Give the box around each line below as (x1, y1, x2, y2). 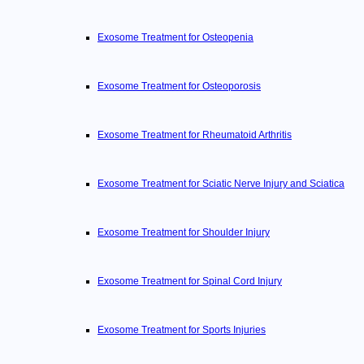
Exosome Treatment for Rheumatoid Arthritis (97, 129, 292, 141)
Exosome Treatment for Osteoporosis (97, 80, 261, 92)
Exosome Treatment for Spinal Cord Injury (97, 275, 282, 287)
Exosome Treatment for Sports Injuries (97, 324, 266, 336)
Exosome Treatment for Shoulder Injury (97, 227, 270, 238)
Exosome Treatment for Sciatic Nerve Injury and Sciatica (97, 178, 344, 189)
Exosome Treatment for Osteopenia (97, 32, 253, 43)
